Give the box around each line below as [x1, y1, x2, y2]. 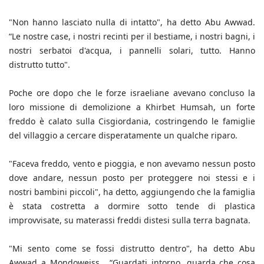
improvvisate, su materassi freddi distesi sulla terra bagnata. [9, 214, 250, 226]
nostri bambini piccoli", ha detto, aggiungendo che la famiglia [9, 186, 255, 197]
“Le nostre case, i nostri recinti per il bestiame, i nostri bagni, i [9, 30, 255, 42]
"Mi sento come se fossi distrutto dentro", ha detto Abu [9, 242, 255, 254]
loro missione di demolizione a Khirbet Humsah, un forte [9, 101, 255, 113]
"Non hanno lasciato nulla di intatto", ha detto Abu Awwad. [9, 16, 255, 28]
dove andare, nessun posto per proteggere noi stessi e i [9, 171, 255, 183]
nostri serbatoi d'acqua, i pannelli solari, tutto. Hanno [9, 44, 255, 56]
